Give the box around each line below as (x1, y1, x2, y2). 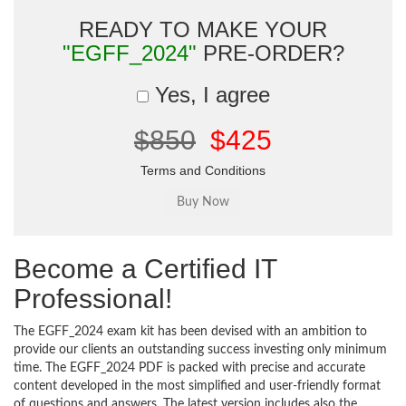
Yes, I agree (148, 82, 270, 107)
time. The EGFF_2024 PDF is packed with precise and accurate (14, 362, 365, 374)
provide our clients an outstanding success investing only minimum (14, 343, 387, 356)
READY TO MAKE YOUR (79, 17, 327, 42)
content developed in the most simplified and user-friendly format (14, 380, 381, 392)
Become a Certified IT (14, 254, 276, 284)
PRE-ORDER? (196, 41, 344, 65)
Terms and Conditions (140, 163, 266, 178)
